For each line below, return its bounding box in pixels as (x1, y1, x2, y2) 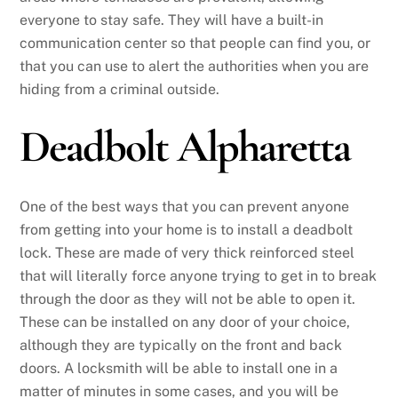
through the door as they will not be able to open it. (20, 290, 356, 307)
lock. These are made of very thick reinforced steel (20, 243, 355, 261)
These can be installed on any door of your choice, (20, 313, 351, 330)
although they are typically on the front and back (20, 336, 343, 354)
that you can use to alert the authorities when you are (20, 57, 370, 75)
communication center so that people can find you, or (20, 34, 371, 52)
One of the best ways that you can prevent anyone (20, 197, 350, 215)
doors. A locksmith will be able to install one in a (20, 359, 338, 377)
